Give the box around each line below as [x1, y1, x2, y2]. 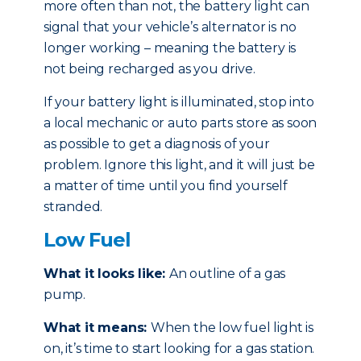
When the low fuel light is [151, 320, 313, 335]
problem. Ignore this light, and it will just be [44, 157, 315, 172]
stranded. [44, 199, 103, 214]
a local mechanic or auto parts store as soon [44, 115, 317, 131]
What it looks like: [44, 266, 169, 281]
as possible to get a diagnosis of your [44, 136, 270, 151]
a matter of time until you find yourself [44, 178, 288, 193]
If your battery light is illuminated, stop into [44, 94, 314, 110]
